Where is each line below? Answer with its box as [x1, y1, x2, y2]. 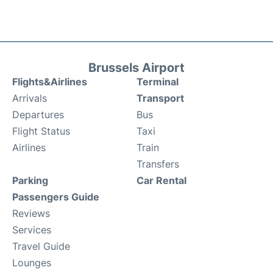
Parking [12, 174, 48, 186]
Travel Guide [12, 239, 70, 252]
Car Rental [136, 174, 186, 186]
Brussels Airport [88, 60, 185, 75]
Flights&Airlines [12, 75, 87, 88]
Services [12, 223, 51, 236]
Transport [136, 91, 184, 104]
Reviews [12, 207, 50, 219]
